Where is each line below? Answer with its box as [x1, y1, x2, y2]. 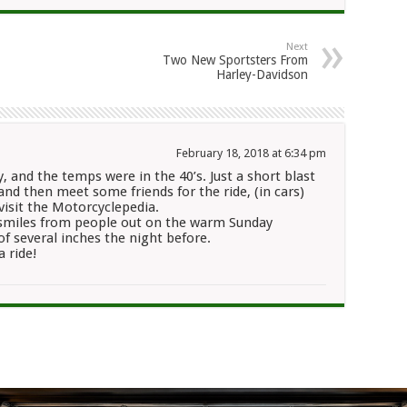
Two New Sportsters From [163, 53, 308, 67]
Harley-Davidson [216, 67, 308, 82]
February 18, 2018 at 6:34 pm [176, 146, 326, 160]
